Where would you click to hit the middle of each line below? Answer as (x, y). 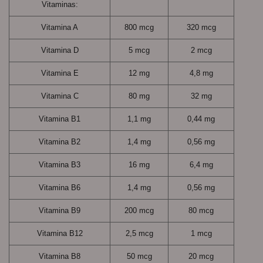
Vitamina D (60, 50)
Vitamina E (60, 73)
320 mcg (201, 27)
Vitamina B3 (60, 164)
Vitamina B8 (60, 256)
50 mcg (139, 256)
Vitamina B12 (60, 233)
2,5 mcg (139, 233)
